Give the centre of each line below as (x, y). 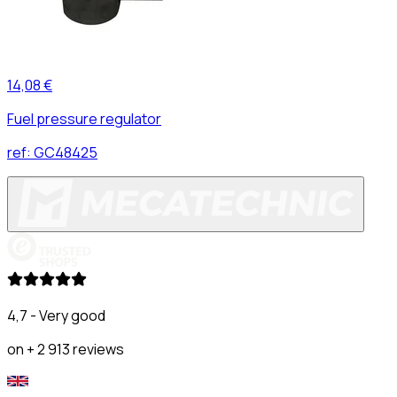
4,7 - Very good (56, 315)
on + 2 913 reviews (66, 349)
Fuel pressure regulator (84, 118)
